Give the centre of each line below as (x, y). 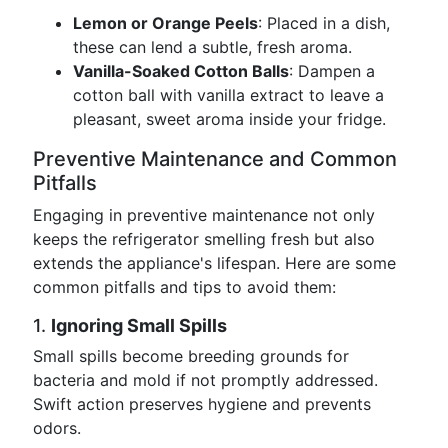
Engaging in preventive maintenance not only (204, 215)
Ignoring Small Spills (139, 325)
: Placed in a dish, (324, 23)
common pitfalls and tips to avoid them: (184, 287)
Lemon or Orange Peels (165, 23)
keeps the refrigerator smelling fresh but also (204, 239)
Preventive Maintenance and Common (215, 159)
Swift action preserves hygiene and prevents (202, 404)
